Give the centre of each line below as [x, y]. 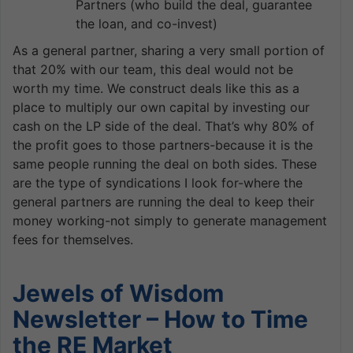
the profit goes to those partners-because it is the [163, 145]
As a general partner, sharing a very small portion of [169, 50]
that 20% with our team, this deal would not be [153, 69]
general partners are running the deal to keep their [163, 201]
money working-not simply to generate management [170, 220]
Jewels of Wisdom [118, 293]
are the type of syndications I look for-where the [158, 182]
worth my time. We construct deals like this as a [156, 88]
